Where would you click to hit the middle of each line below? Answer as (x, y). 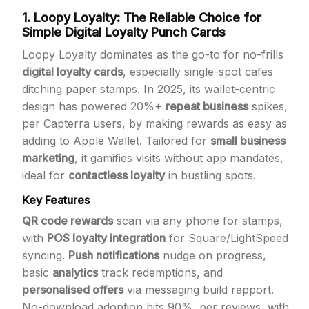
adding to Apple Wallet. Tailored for (116, 141)
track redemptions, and (160, 272)
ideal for (45, 175)
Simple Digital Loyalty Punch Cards (124, 32)
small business (248, 141)
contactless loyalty (117, 175)
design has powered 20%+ (94, 106)
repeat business (207, 106)
